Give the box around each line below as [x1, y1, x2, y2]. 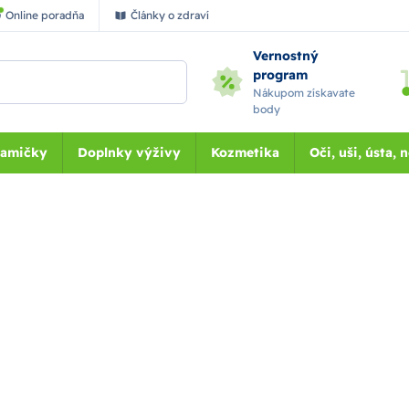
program [253, 67, 309, 83]
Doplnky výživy [77, 144, 181, 161]
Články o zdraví [131, 8, 209, 22]
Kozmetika [210, 144, 279, 161]
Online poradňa [5, 8, 84, 22]
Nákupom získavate [253, 86, 356, 100]
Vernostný [253, 47, 320, 64]
